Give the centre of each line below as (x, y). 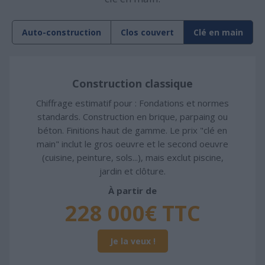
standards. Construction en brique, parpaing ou (132, 117)
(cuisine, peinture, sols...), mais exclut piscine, (132, 158)
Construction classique (132, 84)
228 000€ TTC (132, 214)
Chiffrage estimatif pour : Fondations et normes (132, 103)
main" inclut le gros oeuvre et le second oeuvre (132, 144)
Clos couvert (147, 33)
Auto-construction (62, 33)
